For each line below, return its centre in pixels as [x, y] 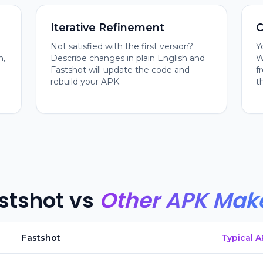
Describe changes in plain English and [128, 58]
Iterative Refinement [108, 28]
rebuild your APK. [86, 82]
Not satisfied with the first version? [122, 46]
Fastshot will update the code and [120, 70]
